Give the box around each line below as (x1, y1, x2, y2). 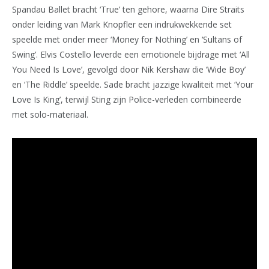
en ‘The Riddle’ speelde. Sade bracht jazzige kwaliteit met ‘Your (12, 79, 253, 91)
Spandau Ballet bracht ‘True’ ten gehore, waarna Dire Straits (12, 4, 244, 16)
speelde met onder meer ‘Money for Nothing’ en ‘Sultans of (12, 34, 242, 46)
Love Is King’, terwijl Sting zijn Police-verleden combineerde (12, 94, 241, 106)
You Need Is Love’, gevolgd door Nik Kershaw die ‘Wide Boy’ (12, 64, 246, 76)
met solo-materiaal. (12, 109, 88, 121)
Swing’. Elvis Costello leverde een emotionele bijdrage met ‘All (12, 49, 250, 61)
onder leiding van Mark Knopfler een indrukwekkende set (12, 19, 232, 31)
